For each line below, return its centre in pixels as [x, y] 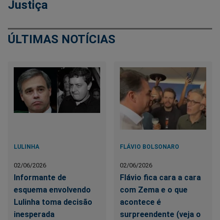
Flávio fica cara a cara [161, 178]
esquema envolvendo [52, 190]
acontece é [141, 202]
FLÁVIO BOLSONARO [150, 147]
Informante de [40, 178]
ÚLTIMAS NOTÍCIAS [62, 40]
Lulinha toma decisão [53, 202]
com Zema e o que [154, 190]
